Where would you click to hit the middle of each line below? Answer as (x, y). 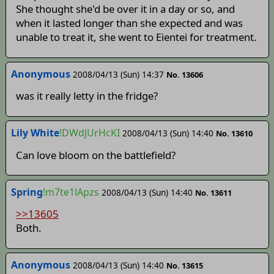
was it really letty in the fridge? (87, 96)
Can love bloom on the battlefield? (95, 155)
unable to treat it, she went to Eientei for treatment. (136, 37)
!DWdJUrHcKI (89, 133)
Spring (27, 192)
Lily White (35, 133)
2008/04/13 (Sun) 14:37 (118, 75)
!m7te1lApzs (71, 192)
